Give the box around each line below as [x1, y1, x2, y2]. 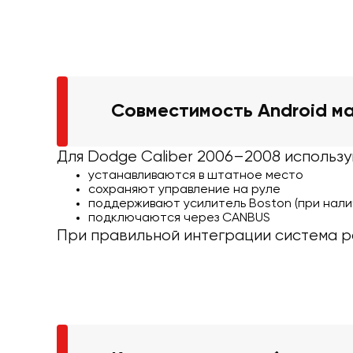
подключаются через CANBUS [88, 211, 270, 225]
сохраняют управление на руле [88, 183, 281, 196]
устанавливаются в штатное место [88, 169, 303, 182]
